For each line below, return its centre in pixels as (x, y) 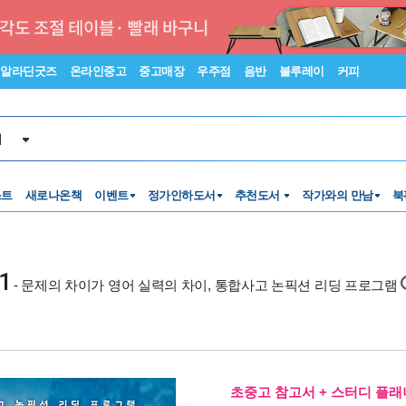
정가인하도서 (181, 195)
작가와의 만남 (338, 195)
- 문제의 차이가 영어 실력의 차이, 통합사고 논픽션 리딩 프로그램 (205, 285)
